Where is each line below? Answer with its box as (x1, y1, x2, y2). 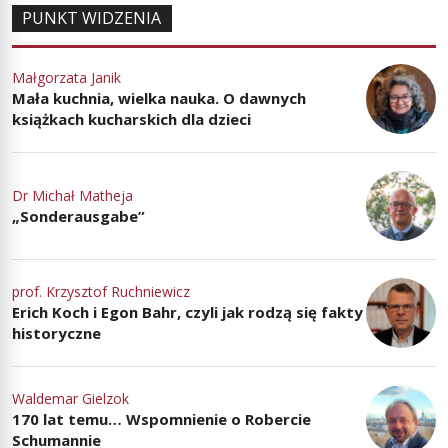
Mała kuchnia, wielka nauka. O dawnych (12, 88, 306, 109)
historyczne (12, 323, 101, 344)
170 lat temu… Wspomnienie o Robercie (12, 409, 311, 430)
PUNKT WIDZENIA (22, 7, 162, 30)
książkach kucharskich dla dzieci (12, 109, 251, 130)
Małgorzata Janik (12, 68, 121, 88)
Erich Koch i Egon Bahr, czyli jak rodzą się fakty (12, 302, 363, 323)
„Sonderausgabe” (12, 205, 145, 226)
